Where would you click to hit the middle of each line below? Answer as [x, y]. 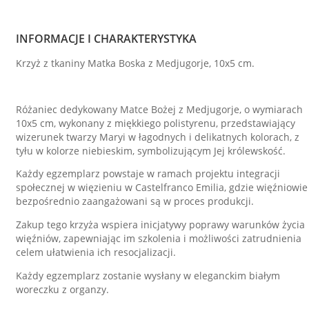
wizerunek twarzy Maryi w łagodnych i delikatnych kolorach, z [158, 137]
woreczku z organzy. [62, 289]
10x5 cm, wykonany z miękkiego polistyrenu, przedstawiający [156, 123]
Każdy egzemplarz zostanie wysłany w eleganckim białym [148, 275]
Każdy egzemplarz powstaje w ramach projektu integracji [148, 174]
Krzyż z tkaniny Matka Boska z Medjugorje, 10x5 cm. [135, 63]
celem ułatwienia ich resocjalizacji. [96, 252]
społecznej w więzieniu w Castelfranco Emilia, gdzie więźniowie [162, 188]
